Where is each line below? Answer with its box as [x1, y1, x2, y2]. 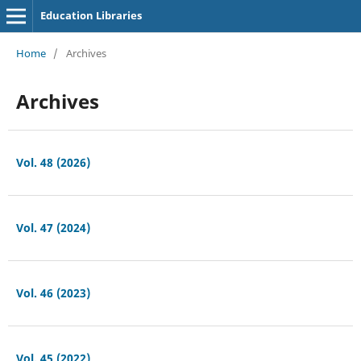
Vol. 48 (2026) [15, 154, 90, 170]
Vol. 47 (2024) [15, 219, 90, 235]
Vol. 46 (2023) [15, 284, 90, 301]
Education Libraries [39, 8, 142, 23]
